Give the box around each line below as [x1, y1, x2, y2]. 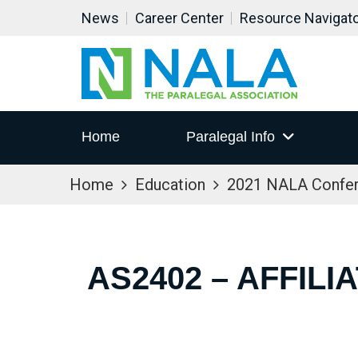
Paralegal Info [185, 129, 275, 145]
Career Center [135, 10, 224, 26]
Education [135, 175, 205, 194]
